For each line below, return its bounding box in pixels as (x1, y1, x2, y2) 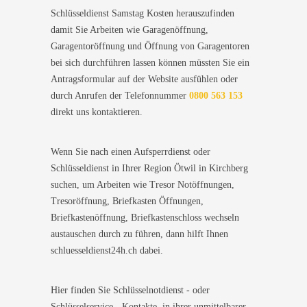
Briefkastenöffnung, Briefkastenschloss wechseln (51, 212, 239, 223)
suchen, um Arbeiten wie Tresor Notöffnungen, (51, 179, 234, 190)
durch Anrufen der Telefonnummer (51, 90, 189, 101)
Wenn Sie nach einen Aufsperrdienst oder (51, 146, 210, 157)
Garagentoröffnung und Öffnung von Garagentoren (51, 40, 249, 51)
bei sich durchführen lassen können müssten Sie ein (51, 57, 249, 68)
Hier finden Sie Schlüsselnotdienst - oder (51, 284, 210, 295)
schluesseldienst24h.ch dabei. (51, 245, 163, 256)
